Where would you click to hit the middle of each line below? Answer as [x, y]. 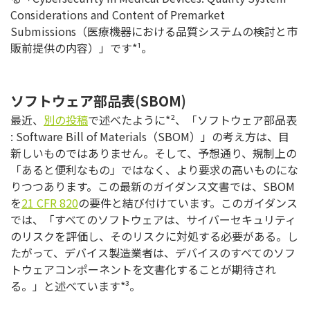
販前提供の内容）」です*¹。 [81, 48]
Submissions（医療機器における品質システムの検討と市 [154, 31]
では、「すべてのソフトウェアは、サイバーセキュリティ [153, 220]
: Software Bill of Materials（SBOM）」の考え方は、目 [150, 137]
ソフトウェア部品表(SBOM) [98, 101]
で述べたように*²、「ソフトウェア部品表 [192, 120]
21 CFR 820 [50, 203]
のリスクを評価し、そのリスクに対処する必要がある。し [154, 236]
